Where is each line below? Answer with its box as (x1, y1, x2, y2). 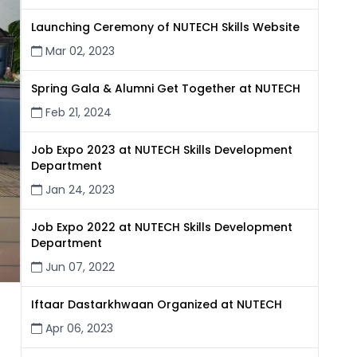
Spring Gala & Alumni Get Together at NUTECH (30, 80, 300, 96)
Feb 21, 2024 (41, 104, 112, 120)
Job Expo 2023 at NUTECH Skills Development (30, 142, 292, 158)
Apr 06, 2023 (41, 320, 113, 336)
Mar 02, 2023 (41, 43, 115, 59)
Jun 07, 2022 (41, 259, 115, 275)
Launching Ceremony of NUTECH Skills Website (30, 19, 300, 35)
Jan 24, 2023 (41, 182, 115, 198)
